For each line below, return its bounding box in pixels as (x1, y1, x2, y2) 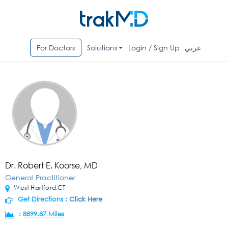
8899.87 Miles (23, 210, 64, 219)
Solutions (87, 43, 117, 53)
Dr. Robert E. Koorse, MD (5, 160, 98, 171)
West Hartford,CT (12, 183, 66, 192)
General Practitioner (5, 173, 75, 183)
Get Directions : (16, 195, 69, 204)
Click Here (69, 195, 102, 204)
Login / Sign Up (128, 43, 180, 53)
